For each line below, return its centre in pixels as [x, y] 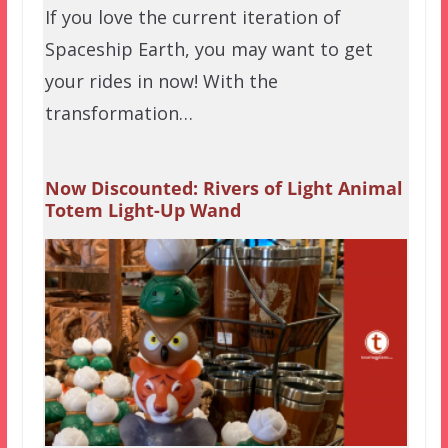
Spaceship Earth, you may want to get [208, 49]
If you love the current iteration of [192, 17]
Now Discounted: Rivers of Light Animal [223, 188]
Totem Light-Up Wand [142, 210]
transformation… [118, 113]
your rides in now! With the [161, 81]
